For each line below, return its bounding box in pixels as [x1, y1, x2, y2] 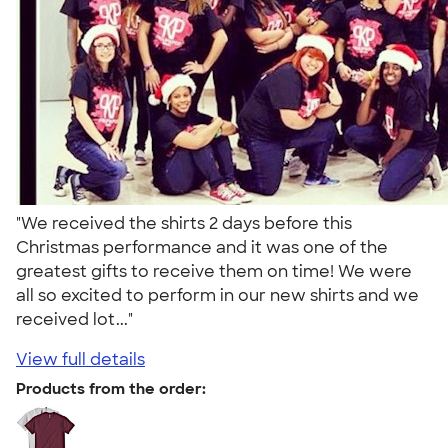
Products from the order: [16, 378, 206, 399]
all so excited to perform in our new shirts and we [16, 284, 419, 306]
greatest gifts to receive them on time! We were [16, 260, 412, 282]
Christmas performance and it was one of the [16, 236, 388, 258]
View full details [16, 348, 145, 370]
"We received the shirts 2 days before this [16, 212, 352, 234]
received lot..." [16, 308, 141, 330]
